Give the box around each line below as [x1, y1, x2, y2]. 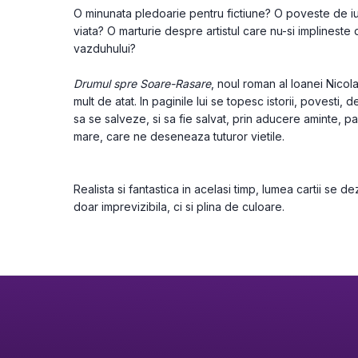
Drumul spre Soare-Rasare [74, 77, 211, 90]
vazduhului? [74, 42, 136, 55]
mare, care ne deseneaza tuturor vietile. [74, 129, 284, 143]
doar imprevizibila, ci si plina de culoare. [74, 200, 284, 213]
